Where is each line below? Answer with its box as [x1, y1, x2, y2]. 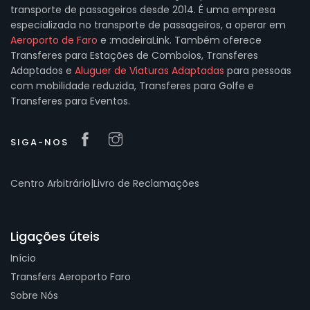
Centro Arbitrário [10, 176, 91, 190]
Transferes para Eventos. [10, 94, 130, 108]
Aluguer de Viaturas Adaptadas [75, 64, 224, 77]
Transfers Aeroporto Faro [10, 270, 131, 284]
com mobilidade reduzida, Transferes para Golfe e [10, 79, 254, 93]
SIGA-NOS [10, 136, 69, 149]
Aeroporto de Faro [10, 33, 98, 47]
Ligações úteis [10, 228, 100, 245]
